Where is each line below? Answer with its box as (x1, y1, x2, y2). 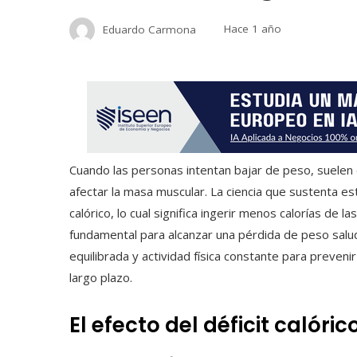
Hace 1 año (224, 22, 281, 37)
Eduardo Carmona (103, 22, 196, 37)
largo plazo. (69, 269, 132, 285)
